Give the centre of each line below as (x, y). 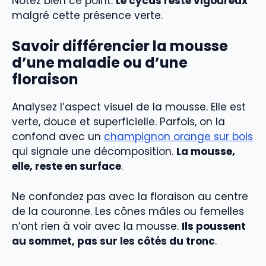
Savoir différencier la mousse (120, 46)
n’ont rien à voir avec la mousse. (97, 226)
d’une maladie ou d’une (100, 63)
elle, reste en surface (66, 167)
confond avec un (58, 137)
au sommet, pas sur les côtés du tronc (113, 241)
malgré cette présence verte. (87, 15)
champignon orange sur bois (178, 137)
